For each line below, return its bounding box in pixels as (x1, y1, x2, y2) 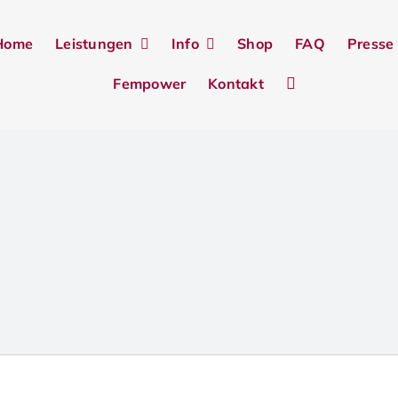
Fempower (113, 74, 187, 92)
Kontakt (208, 74, 264, 92)
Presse (346, 35, 394, 52)
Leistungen (55, 35, 133, 52)
